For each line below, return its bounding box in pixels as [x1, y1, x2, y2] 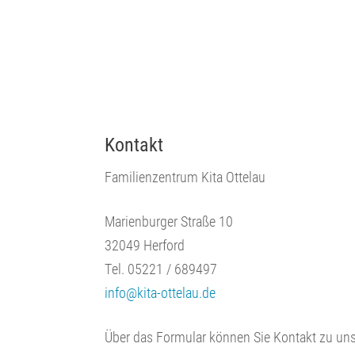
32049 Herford [105, 235, 185, 254]
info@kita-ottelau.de [105, 282, 216, 302]
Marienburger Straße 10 [105, 211, 233, 231]
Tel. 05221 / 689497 [105, 258, 217, 278]
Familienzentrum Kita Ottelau [105, 166, 265, 186]
